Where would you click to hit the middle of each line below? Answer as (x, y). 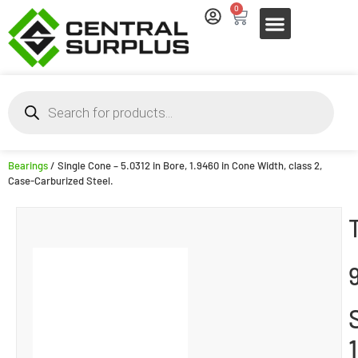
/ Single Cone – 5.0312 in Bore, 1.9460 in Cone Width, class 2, (185, 165)
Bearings (28, 165)
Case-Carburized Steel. (61, 180)
